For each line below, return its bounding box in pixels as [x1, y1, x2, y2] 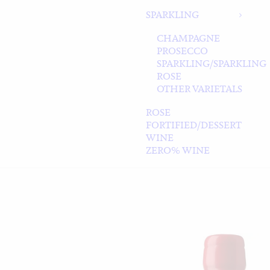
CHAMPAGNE [157, 32, 220, 45]
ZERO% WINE [146, 144, 210, 157]
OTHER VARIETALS [157, 83, 242, 95]
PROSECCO [157, 45, 208, 57]
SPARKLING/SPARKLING [157, 57, 266, 70]
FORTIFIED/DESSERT [146, 119, 242, 131]
